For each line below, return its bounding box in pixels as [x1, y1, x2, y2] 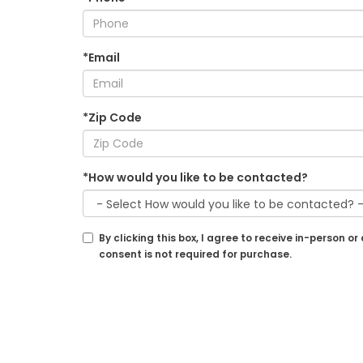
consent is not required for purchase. [99, 248, 292, 261]
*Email [83, 49, 120, 66]
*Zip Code [83, 109, 142, 126]
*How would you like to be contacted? [83, 169, 308, 186]
